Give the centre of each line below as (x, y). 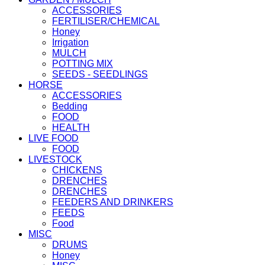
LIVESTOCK (55, 159)
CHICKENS (77, 170)
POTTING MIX (83, 63)
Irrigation (70, 42)
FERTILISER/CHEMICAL (106, 21)
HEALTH (71, 127)
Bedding (70, 106)
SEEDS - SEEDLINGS (100, 74)
